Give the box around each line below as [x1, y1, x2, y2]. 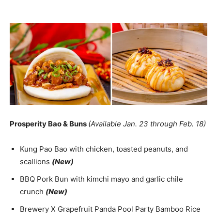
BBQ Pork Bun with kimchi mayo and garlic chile [20, 174, 183, 184]
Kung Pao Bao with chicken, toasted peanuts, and [20, 144, 188, 154]
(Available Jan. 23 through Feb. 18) [88, 119, 206, 129]
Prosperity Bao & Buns [10, 119, 88, 129]
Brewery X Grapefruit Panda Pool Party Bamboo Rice [20, 204, 201, 214]
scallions [20, 157, 52, 167]
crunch [20, 187, 46, 197]
